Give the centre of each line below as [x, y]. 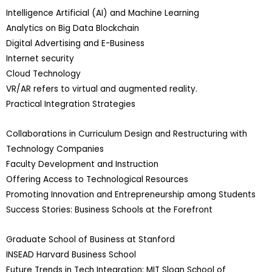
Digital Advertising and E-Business [75, 44]
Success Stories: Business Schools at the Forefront [109, 210]
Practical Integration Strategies [71, 104]
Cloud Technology [43, 74]
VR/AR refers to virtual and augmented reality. [102, 89]
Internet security [40, 59]
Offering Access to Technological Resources [97, 180]
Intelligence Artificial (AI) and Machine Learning [103, 13]
